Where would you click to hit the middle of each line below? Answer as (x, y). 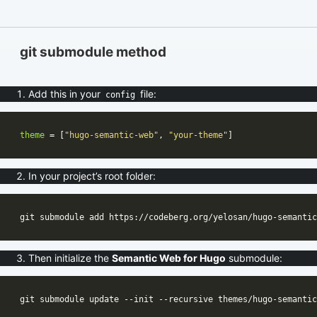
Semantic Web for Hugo (169, 258)
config (120, 94)
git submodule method (93, 52)
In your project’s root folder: (92, 175)
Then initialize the (70, 258)
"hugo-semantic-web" (111, 135)
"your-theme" (198, 135)
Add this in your (66, 93)
